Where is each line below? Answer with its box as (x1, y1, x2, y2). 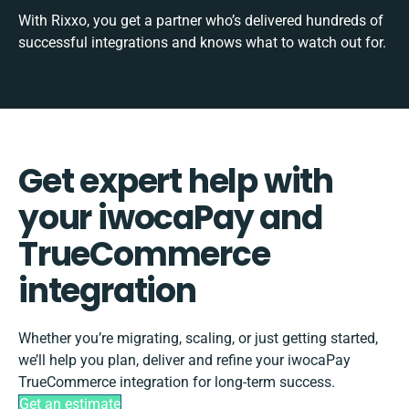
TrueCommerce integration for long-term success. (18, 372, 335, 391)
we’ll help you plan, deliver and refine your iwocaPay (18, 351, 351, 369)
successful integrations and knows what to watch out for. (18, 33, 386, 51)
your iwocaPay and (18, 194, 322, 241)
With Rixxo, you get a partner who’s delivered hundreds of (18, 11, 383, 29)
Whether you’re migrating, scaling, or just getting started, (18, 329, 378, 347)
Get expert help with (18, 157, 333, 204)
